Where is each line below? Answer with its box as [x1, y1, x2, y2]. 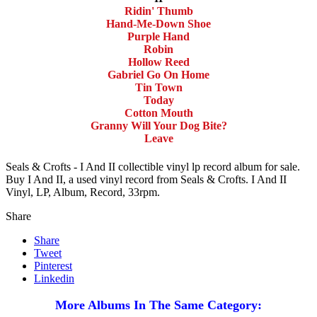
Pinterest [34, 259, 72, 272]
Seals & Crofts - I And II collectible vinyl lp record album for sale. [6, 160, 300, 173]
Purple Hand [127, 30, 190, 43]
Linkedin [34, 272, 74, 284]
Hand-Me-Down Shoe [106, 18, 211, 30]
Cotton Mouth [124, 107, 193, 120]
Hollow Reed [127, 56, 190, 69]
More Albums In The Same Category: [55, 297, 262, 312]
